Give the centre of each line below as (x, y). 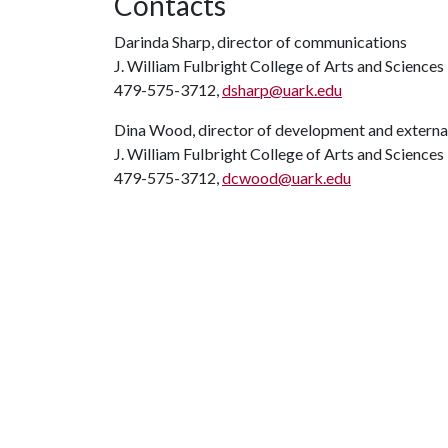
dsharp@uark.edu (282, 89)
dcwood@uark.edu (286, 177)
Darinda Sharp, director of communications (260, 41)
